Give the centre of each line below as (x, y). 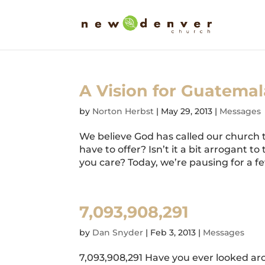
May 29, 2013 (187, 111)
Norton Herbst (123, 111)
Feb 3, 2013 (173, 232)
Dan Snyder (118, 232)
